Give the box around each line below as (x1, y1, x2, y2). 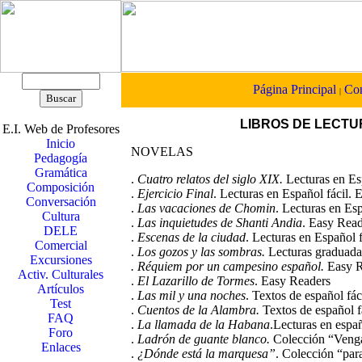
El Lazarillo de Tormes (137, 274, 255, 288)
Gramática (34, 166, 87, 179)
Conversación (25, 195, 96, 208)
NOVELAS (131, 145, 193, 158)
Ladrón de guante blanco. (137, 332, 270, 346)
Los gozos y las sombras (137, 245, 262, 259)
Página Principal (253, 82, 336, 96)
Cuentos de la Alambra (137, 303, 256, 317)
